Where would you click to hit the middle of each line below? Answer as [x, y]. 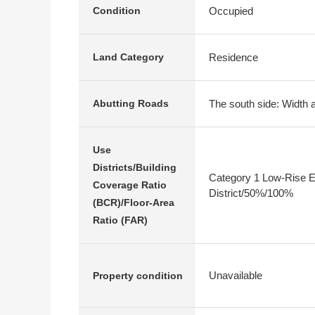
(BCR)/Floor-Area [134, 202]
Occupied [231, 11]
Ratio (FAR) [120, 220]
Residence [233, 57]
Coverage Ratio [130, 185]
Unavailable [236, 275]
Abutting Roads [131, 103]
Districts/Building [135, 167]
